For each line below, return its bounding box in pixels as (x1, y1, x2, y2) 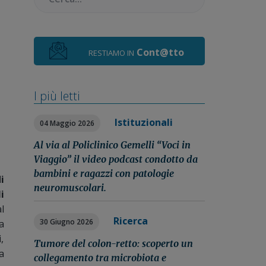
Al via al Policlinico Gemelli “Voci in (33, 139, 191, 151)
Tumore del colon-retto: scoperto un (33, 237, 193, 249)
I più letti (33, 88, 80, 104)
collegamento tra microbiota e (33, 252, 166, 264)
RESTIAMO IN (88, 47, 134, 58)
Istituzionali (114, 116, 173, 129)
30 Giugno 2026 (39, 217, 93, 227)
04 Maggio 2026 (39, 118, 94, 128)
